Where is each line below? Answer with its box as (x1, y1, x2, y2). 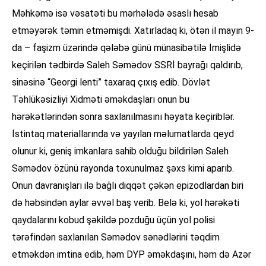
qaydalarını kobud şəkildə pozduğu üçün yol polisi (12, 214, 215, 226)
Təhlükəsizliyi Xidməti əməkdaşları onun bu (12, 94, 189, 106)
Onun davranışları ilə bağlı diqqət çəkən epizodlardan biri (12, 180, 243, 192)
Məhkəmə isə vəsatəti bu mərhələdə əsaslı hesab (12, 8, 218, 20)
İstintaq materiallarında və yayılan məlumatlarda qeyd (12, 128, 234, 140)
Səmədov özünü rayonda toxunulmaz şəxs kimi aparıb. (12, 163, 234, 175)
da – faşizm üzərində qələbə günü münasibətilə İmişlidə (12, 42, 241, 54)
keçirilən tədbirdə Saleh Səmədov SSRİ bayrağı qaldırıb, (12, 59, 243, 71)
